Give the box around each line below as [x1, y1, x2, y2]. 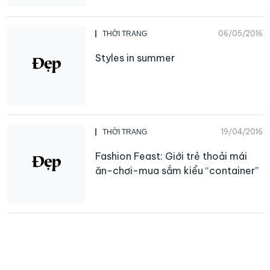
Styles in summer [95, 51, 175, 64]
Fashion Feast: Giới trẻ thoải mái [95, 149, 247, 162]
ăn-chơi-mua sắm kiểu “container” [95, 164, 259, 177]
